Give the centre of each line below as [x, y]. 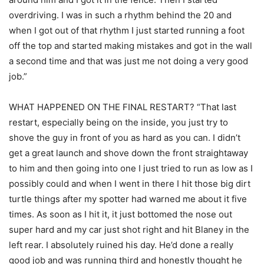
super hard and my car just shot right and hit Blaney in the [129, 230]
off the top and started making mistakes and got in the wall [131, 46]
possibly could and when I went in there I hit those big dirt [130, 184]
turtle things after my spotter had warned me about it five [128, 199]
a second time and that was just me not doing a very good [128, 61]
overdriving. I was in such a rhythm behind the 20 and [120, 15]
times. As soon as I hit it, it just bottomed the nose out [121, 214]
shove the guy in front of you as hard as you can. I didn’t [125, 138]
